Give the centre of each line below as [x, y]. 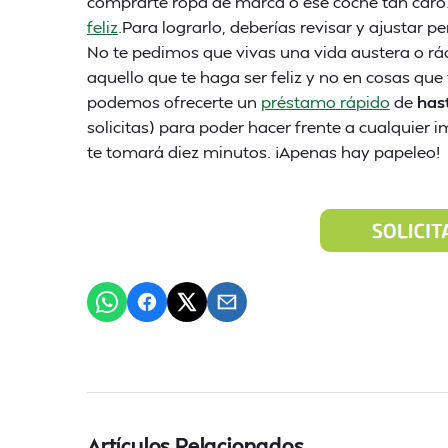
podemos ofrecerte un [174, 101]
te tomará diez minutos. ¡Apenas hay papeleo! [263, 151]
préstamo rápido [325, 101]
